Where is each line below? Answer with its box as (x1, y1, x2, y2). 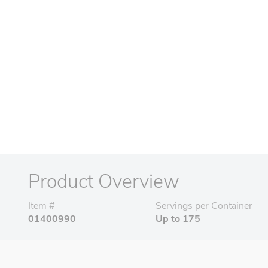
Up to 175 (156, 212, 201, 226)
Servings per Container (156, 199, 253, 213)
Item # (28, 199, 55, 213)
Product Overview (28, 169, 179, 195)
